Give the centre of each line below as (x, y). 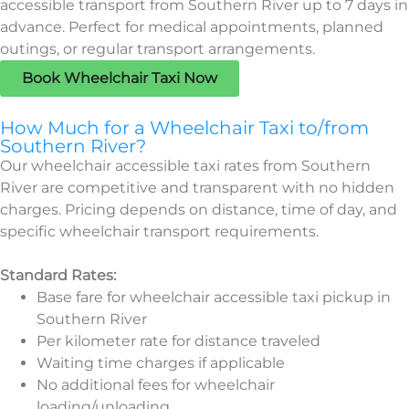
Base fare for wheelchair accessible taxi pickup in (214, 297)
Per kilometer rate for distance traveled (178, 341)
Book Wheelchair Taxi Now (120, 78)
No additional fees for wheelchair (156, 384)
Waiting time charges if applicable (161, 362)
